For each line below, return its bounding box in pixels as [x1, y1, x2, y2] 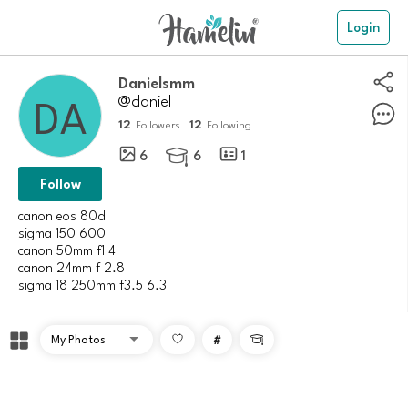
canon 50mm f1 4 [18, 240, 116, 258]
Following [206, 117, 251, 131]
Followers [135, 117, 180, 131]
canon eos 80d [18, 206, 106, 223]
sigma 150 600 [18, 223, 106, 240]
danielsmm [127, 72, 195, 92]
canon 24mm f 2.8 [18, 258, 125, 275]
